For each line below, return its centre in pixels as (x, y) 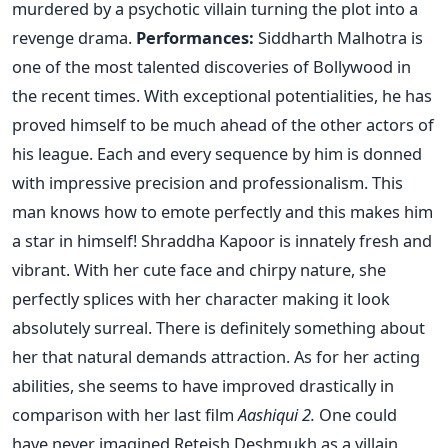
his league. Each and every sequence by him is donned (217, 153)
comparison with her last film (125, 414)
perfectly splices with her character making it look (201, 298)
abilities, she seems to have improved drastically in (203, 385)
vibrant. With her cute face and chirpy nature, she (199, 269)
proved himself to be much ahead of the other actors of (223, 124)
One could (356, 414)
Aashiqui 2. (276, 414)
